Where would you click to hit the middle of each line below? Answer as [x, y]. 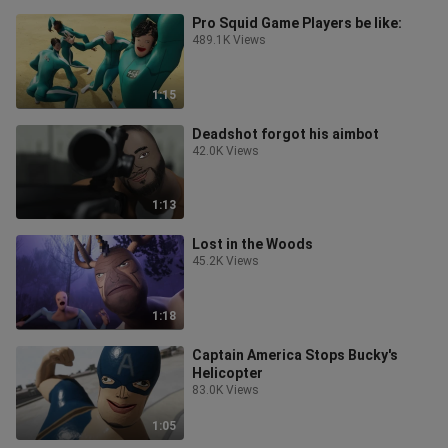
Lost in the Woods [252, 244]
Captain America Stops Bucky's [295, 354]
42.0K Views [225, 150]
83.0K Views [225, 389]
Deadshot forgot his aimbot [285, 133]
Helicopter [227, 372]
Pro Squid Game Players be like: [297, 23]
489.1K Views [229, 40]
